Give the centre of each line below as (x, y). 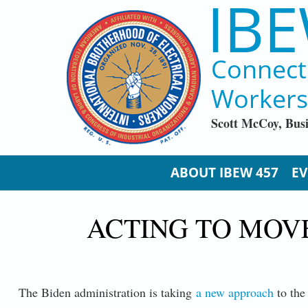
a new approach (234, 292)
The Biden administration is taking (107, 292)
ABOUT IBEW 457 (224, 172)
